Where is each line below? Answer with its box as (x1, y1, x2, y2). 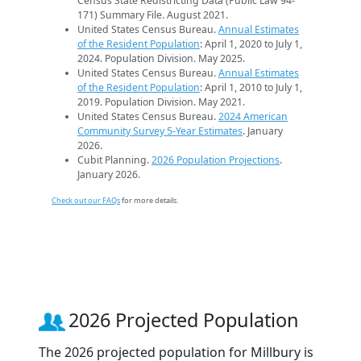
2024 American (218, 109, 288, 123)
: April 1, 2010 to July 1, (200, 80, 302, 94)
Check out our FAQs (52, 194, 120, 205)
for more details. (120, 194, 178, 205)
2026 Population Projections (151, 152, 280, 167)
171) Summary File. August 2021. (77, 7, 228, 22)
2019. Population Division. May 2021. (77, 94, 245, 109)
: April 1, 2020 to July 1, (200, 36, 302, 51)
